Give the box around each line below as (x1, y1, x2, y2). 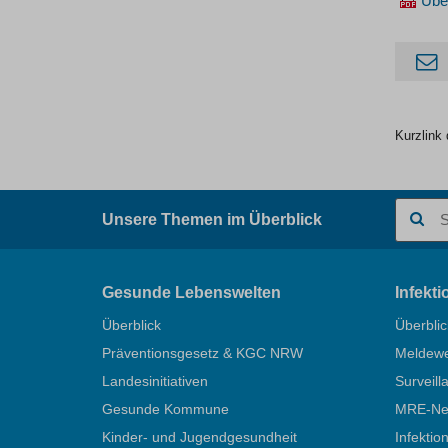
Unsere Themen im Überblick (102, 211, 322, 228)
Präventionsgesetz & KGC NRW (102, 344, 303, 361)
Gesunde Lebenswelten (102, 284, 281, 301)
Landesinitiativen (102, 372, 208, 389)
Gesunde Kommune (102, 400, 229, 417)
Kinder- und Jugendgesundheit (102, 428, 297, 445)
